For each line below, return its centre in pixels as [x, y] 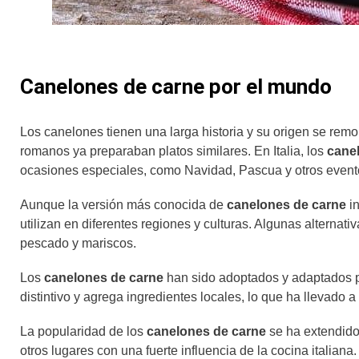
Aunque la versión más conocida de [122, 204]
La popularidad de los [83, 332]
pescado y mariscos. [78, 243]
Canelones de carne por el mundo [176, 86]
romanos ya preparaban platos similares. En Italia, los [173, 151]
